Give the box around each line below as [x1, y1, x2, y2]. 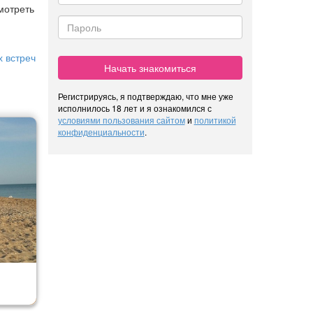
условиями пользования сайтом [57, 113, 185, 126]
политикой [194, 113, 236, 126]
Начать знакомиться [103, 60, 196, 75]
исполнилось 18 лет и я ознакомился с [57, 101, 212, 114]
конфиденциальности [57, 125, 145, 138]
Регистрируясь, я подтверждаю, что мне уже [57, 89, 233, 102]
